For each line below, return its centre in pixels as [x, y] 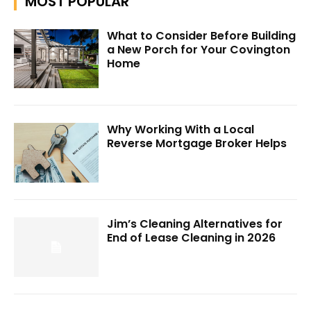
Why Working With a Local [181, 130]
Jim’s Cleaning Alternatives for [195, 224]
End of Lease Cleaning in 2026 [192, 238]
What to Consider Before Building [202, 35]
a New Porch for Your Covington [199, 49]
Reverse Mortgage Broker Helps [197, 144]
